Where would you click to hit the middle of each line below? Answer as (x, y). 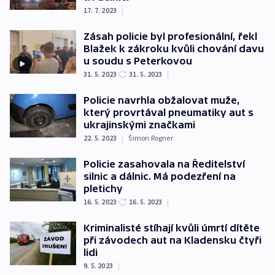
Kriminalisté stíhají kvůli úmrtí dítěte (172, 227)
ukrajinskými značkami (139, 124)
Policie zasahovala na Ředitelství (164, 164)
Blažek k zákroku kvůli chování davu (174, 48)
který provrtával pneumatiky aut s (168, 112)
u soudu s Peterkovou (138, 60)
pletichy (103, 188)
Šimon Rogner (151, 137)
